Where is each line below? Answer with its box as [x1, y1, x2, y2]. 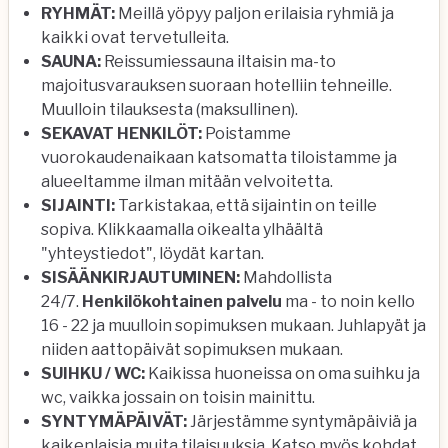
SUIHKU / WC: [41, 364, 145, 383]
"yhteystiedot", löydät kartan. [41, 244, 264, 263]
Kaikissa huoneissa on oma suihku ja [145, 364, 420, 383]
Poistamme [202, 124, 291, 143]
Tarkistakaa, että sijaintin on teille [115, 196, 377, 215]
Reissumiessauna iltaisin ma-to [101, 52, 336, 71]
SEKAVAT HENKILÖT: [41, 124, 202, 143]
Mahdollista [243, 268, 332, 287]
